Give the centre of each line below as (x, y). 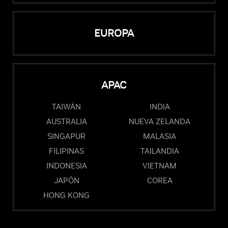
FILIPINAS (66, 151)
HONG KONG (66, 195)
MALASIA (160, 136)
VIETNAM (160, 166)
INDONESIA (66, 166)
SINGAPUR (66, 136)
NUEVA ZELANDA (160, 122)
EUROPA (114, 34)
